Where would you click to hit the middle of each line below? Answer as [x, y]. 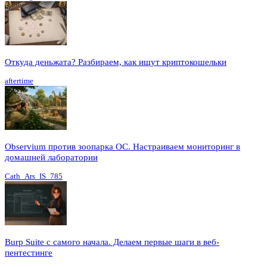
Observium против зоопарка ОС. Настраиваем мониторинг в [122, 146]
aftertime [19, 80]
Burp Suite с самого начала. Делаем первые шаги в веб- [112, 242]
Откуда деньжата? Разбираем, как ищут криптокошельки [116, 62]
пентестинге [29, 252]
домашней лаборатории [51, 157]
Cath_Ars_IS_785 [34, 176]
